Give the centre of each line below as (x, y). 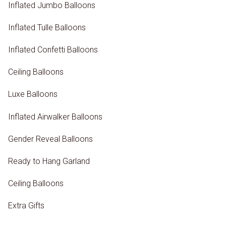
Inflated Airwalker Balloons (55, 117)
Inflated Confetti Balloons (53, 49)
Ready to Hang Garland (49, 161)
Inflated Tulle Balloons (47, 27)
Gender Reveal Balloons (50, 139)
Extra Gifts (26, 206)
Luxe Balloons (33, 94)
